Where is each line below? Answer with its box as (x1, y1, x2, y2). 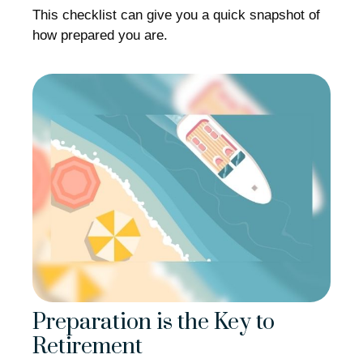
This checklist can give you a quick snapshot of (32, 6, 320, 23)
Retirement (32, 332, 143, 361)
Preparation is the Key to (32, 308, 275, 336)
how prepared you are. (32, 27, 168, 43)
